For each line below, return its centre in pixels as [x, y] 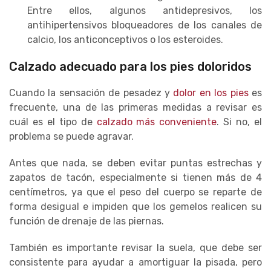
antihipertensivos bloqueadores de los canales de [145, 25]
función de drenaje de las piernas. [87, 221]
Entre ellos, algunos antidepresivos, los [145, 10]
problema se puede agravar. [71, 136]
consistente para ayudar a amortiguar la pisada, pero [135, 262]
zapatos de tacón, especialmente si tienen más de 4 [135, 177]
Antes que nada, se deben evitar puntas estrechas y [135, 163]
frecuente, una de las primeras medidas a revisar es [135, 107]
